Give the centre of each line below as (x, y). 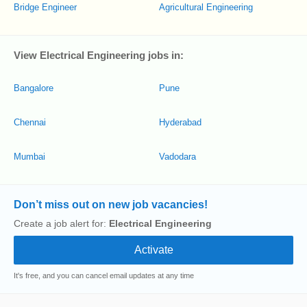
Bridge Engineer (45, 7)
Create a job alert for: (61, 223)
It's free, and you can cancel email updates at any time (104, 275)
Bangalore (34, 88)
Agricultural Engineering (206, 7)
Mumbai (29, 157)
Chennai (30, 122)
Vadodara (177, 157)
